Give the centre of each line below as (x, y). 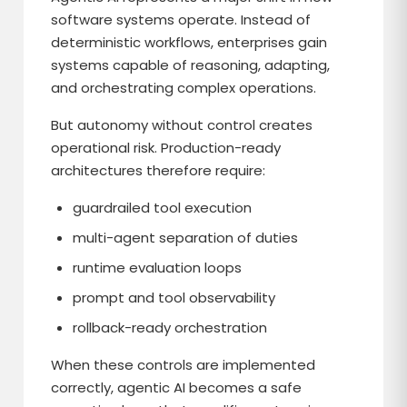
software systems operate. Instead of (181, 20)
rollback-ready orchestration (170, 328)
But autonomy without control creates (182, 125)
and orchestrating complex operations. (184, 88)
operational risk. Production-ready (166, 148)
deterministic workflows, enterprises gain (189, 42)
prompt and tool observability (174, 298)
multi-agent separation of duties (186, 238)
